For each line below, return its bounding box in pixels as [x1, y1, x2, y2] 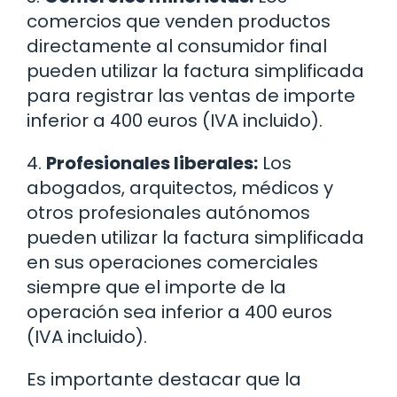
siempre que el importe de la [27, 274, 286, 300]
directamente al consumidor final [27, 33, 327, 58]
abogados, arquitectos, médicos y [27, 175, 333, 200]
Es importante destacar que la [27, 366, 301, 392]
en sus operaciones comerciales [27, 249, 318, 275]
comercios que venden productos [27, 8, 331, 34]
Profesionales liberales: [46, 150, 258, 175]
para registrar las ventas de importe [27, 82, 355, 108]
